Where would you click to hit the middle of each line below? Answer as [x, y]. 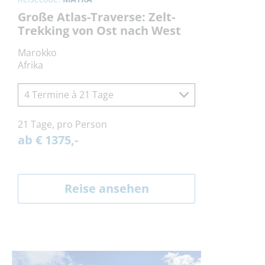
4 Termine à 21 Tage [69, 95]
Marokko [37, 53]
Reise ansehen [106, 189]
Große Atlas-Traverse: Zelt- [96, 17]
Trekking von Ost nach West [99, 31]
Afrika [30, 65]
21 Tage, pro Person [62, 125]
